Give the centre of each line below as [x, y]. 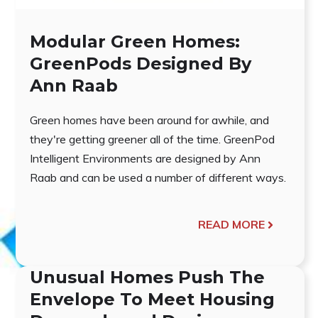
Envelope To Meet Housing [152, 300]
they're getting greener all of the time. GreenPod [152, 139]
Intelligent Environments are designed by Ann [145, 159]
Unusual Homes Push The [147, 278]
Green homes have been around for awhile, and [149, 120]
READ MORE [231, 225]
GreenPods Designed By [141, 64]
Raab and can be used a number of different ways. [158, 178]
